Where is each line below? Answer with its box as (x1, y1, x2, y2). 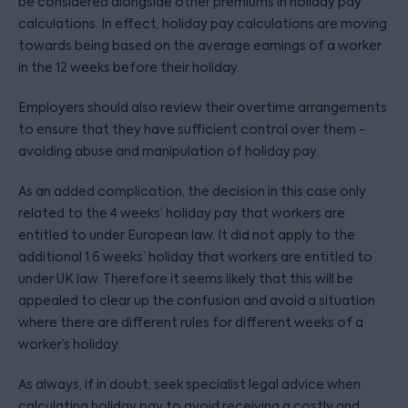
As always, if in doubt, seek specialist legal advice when (18, 376, 361, 393)
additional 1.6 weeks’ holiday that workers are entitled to (18, 249, 372, 265)
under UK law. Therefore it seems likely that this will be (18, 270, 353, 287)
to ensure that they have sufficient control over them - (18, 121, 365, 138)
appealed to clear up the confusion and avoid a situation (18, 292, 375, 309)
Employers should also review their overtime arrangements (18, 99, 387, 116)
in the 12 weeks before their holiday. (18, 59, 240, 76)
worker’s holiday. (18, 336, 120, 352)
